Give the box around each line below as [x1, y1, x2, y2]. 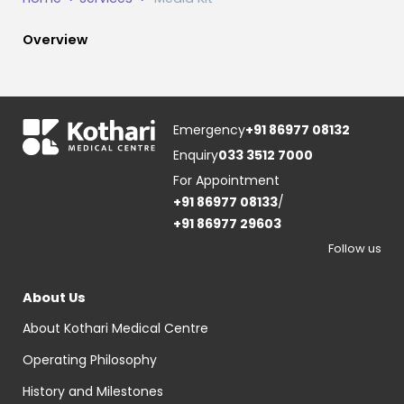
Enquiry [173, 145, 219, 164]
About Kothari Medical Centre [22, 318, 208, 337]
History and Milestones [22, 381, 163, 400]
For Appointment [173, 170, 280, 189]
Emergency [173, 120, 246, 139]
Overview [22, 31, 87, 50]
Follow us [328, 239, 382, 257]
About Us [22, 289, 86, 308]
